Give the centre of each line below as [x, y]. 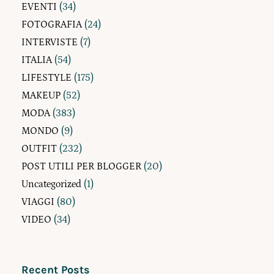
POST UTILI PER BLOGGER [81, 167]
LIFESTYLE [46, 78]
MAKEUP [41, 96]
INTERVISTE [50, 43]
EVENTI [39, 7]
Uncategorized [51, 184]
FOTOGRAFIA [52, 25]
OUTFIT [39, 149]
